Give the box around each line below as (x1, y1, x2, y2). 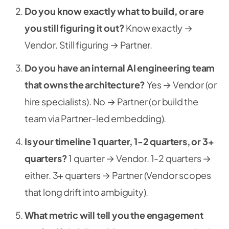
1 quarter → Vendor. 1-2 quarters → (67, 152, 212, 164)
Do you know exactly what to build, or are (25, 5, 204, 17)
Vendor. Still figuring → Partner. (25, 39, 153, 51)
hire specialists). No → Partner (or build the (25, 96, 198, 107)
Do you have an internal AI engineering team (25, 62, 215, 74)
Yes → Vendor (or (145, 79, 217, 90)
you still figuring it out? (25, 22, 125, 34)
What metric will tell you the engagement (25, 209, 203, 221)
